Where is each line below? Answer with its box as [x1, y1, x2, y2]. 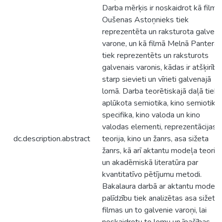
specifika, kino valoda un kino [102, 110, 200, 120]
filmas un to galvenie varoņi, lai [102, 205, 207, 216]
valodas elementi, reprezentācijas [102, 121, 217, 132]
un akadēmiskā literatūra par [102, 157, 198, 168]
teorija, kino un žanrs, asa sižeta [102, 133, 209, 144]
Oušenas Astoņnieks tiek [102, 14, 189, 25]
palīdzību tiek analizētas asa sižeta [102, 193, 219, 204]
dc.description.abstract [13, 133, 90, 144]
